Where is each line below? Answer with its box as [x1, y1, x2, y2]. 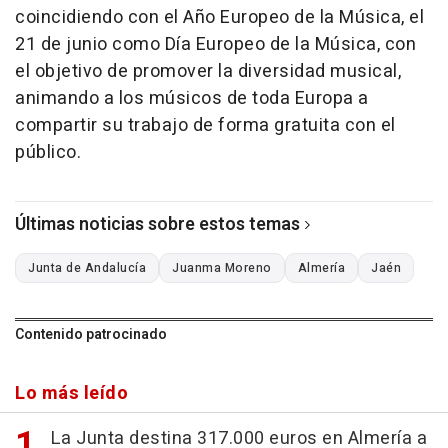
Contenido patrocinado [15, 324, 167, 346]
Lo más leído [15, 380, 128, 408]
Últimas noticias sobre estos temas [15, 211, 300, 239]
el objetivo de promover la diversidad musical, [15, 58, 401, 86]
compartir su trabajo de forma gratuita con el [15, 112, 396, 140]
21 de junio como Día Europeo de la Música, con [15, 31, 416, 59]
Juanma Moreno [172, 259, 272, 278]
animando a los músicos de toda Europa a [15, 85, 369, 113]
